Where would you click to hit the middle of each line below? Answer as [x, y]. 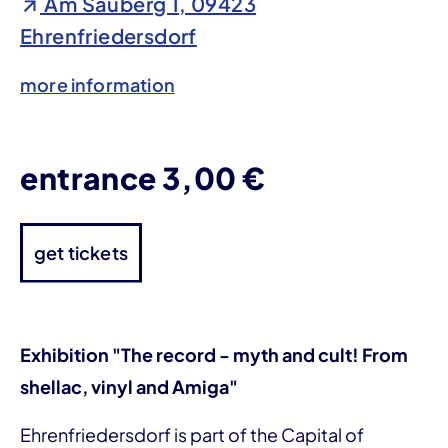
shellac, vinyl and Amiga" [129, 386]
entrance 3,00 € [143, 177]
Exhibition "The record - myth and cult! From [214, 354]
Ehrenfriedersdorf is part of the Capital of [192, 434]
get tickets [81, 252]
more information [97, 84]
